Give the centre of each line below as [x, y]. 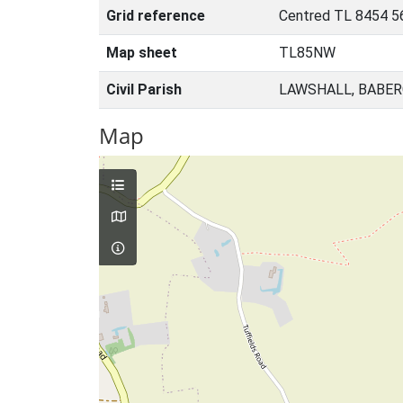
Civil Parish [144, 90]
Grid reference [156, 16]
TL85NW [307, 53]
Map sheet [142, 53]
